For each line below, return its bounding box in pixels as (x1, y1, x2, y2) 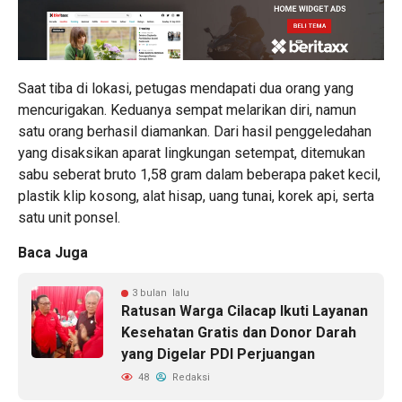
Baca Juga (18, 243, 88, 261)
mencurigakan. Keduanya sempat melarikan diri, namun (18, 100, 356, 118)
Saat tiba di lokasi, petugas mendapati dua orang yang (18, 79, 354, 97)
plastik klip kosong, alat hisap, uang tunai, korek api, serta (18, 187, 374, 205)
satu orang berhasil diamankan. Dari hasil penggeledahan (18, 122, 371, 140)
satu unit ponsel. (18, 208, 120, 226)
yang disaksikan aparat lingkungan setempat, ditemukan (18, 144, 365, 162)
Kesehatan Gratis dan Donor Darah (121, 323, 356, 341)
